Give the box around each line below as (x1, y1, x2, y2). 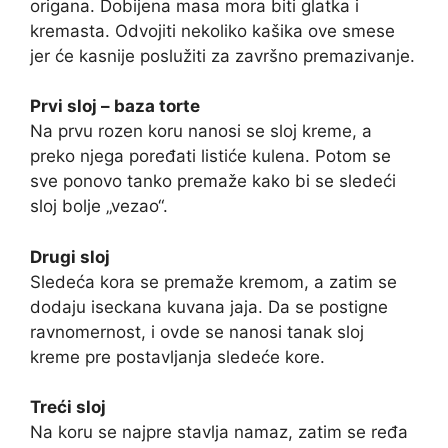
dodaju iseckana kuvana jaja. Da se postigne (30, 296, 388, 317)
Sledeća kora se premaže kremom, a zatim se (30, 271, 397, 292)
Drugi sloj (30, 246, 110, 267)
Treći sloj (30, 397, 106, 418)
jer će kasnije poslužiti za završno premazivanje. (30, 45, 415, 66)
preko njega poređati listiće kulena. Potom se (30, 146, 391, 167)
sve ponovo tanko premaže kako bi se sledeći (30, 171, 396, 192)
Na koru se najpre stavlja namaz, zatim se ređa (30, 422, 408, 443)
